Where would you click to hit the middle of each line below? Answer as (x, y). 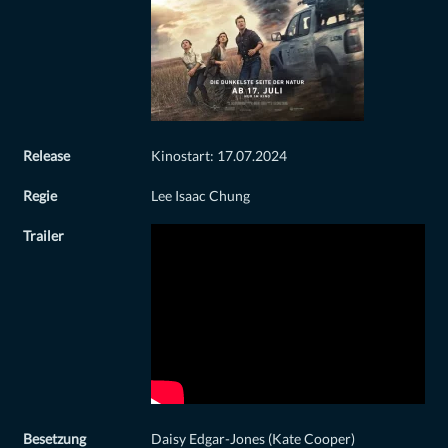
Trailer (43, 236)
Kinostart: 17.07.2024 (219, 156)
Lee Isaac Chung (200, 196)
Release (46, 156)
